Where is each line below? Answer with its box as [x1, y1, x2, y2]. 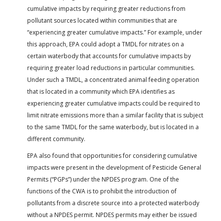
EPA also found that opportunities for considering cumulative [27, 151, 197, 160]
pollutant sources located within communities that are [27, 16, 177, 25]
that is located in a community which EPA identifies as [27, 87, 175, 96]
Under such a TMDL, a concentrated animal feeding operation [27, 75, 199, 84]
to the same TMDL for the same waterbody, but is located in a [27, 122, 199, 131]
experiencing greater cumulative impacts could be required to [27, 99, 200, 108]
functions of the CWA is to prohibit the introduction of [27, 186, 177, 195]
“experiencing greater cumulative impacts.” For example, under [27, 28, 202, 37]
